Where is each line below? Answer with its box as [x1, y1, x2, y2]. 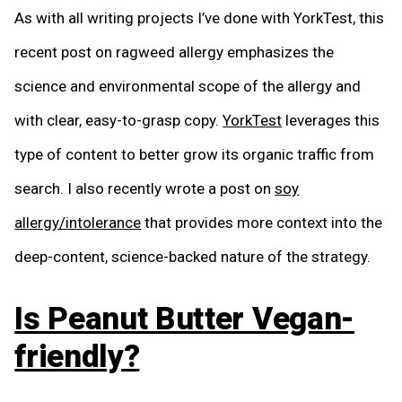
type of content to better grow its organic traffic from [14, 145, 375, 164]
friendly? [14, 333, 140, 380]
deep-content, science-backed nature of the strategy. [14, 248, 371, 267]
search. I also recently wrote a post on [14, 179, 275, 198]
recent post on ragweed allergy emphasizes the [14, 43, 335, 62]
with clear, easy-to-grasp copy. [14, 111, 223, 130]
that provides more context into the [141, 214, 383, 232]
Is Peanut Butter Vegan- [14, 295, 354, 343]
